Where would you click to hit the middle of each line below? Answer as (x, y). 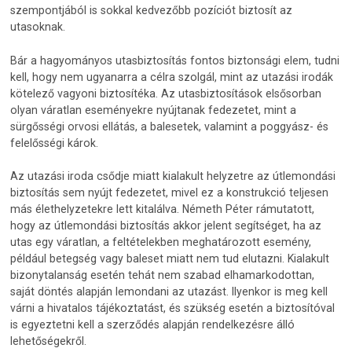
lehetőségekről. (49, 341)
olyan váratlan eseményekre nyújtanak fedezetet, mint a (154, 110)
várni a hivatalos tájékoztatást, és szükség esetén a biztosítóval (173, 308)
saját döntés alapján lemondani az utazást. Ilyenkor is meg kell (169, 291)
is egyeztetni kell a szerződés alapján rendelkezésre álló (153, 324)
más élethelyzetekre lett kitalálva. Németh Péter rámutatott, (163, 209)
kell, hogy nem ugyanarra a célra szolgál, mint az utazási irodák (172, 77)
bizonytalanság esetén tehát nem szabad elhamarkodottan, (163, 275)
